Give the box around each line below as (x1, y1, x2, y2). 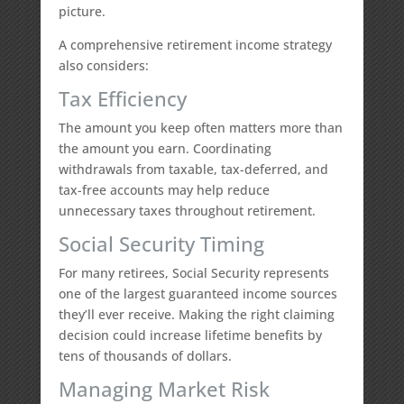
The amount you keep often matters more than (58, 119, 343, 136)
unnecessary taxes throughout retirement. (58, 202, 316, 219)
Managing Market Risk (58, 375, 270, 402)
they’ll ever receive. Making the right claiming (58, 306, 335, 323)
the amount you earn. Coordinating (58, 140, 271, 157)
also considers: (58, 57, 149, 74)
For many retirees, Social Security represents (58, 264, 329, 281)
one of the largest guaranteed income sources (58, 285, 337, 302)
